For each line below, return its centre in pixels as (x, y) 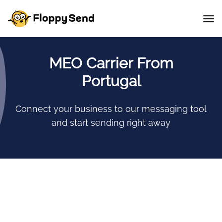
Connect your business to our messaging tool (111, 109)
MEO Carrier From (111, 63)
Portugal (111, 81)
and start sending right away (111, 123)
